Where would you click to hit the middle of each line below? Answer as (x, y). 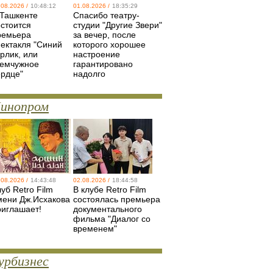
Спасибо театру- (106, 15)
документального (108, 209)
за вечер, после (105, 35)
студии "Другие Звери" (118, 25)
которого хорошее (109, 44)
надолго (89, 74)
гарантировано (103, 64)
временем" (95, 229)
